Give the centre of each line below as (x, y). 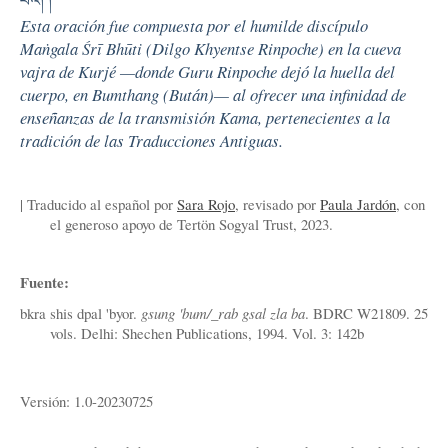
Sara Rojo (206, 203)
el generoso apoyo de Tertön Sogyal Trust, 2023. (191, 223)
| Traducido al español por (98, 203)
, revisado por (277, 203)
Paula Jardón (358, 203)
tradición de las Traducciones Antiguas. (151, 140)
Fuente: (44, 281)
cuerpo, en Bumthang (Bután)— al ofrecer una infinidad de (213, 94)
